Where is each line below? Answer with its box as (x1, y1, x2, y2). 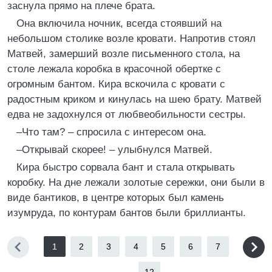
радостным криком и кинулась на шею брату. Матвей (7, 93, 262, 105)
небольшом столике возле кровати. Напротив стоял (7, 33, 256, 44)
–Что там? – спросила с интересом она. (16, 126, 206, 138)
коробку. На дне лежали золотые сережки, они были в (7, 177, 265, 188)
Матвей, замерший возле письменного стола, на (7, 48, 240, 59)
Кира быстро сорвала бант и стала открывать (16, 161, 235, 173)
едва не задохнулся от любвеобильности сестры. (7, 109, 246, 120)
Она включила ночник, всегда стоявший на (16, 18, 222, 29)
